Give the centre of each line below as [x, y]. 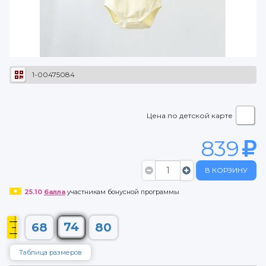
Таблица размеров [50, 252]
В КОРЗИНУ [226, 170]
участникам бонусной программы [122, 192]
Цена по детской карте [190, 115]
